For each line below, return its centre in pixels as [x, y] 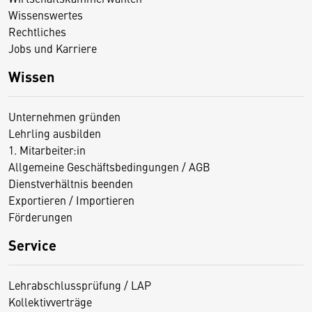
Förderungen [40, 217]
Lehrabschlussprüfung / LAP [80, 285]
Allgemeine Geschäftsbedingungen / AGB [109, 167]
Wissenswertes [46, 15]
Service [32, 245]
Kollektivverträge [50, 302]
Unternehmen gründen [64, 117]
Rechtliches [37, 32]
